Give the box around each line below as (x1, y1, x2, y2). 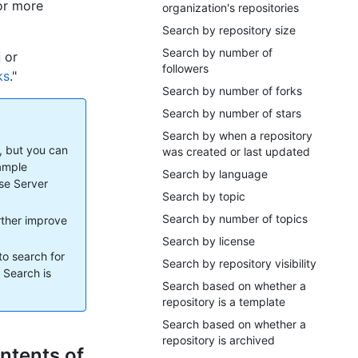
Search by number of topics (162, 212, 308, 225)
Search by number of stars (162, 106, 301, 120)
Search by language (162, 167, 268, 181)
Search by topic (162, 189, 245, 203)
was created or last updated (162, 145, 310, 158)
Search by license (162, 234, 255, 248)
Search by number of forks (162, 84, 302, 97)
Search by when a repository (162, 129, 312, 142)
